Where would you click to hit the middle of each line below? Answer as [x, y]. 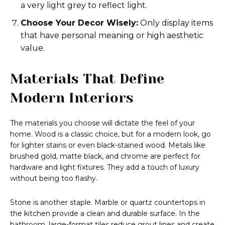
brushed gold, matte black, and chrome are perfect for [105, 156]
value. [33, 48]
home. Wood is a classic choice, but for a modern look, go [110, 134]
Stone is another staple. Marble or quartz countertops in [108, 203]
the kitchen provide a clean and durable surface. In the [105, 214]
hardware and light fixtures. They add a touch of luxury [105, 167]
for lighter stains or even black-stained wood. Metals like [108, 145]
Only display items [176, 23]
